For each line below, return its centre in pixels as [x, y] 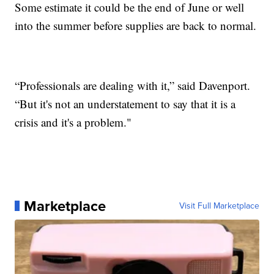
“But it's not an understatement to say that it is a [125, 103]
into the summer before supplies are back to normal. [136, 25]
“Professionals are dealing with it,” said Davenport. [133, 85]
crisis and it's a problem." [73, 122]
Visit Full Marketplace [219, 206]
